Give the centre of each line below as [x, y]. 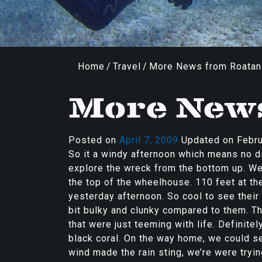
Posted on [94, 140]
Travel [127, 66]
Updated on [208, 140]
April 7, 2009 [149, 140]
